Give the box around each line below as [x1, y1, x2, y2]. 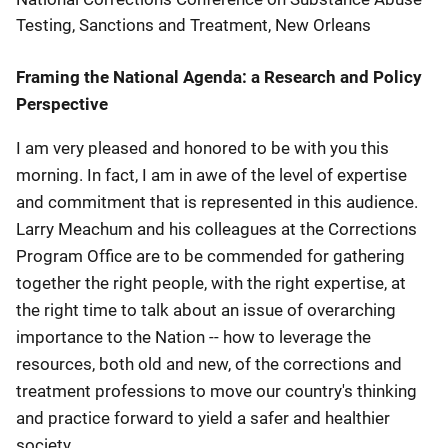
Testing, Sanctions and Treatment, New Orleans [16, 15, 371, 35]
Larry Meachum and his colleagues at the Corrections [16, 219, 417, 239]
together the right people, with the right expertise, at [16, 273, 406, 293]
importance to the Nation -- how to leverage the [16, 327, 371, 347]
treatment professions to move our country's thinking [16, 381, 417, 401]
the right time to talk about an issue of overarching [16, 300, 396, 320]
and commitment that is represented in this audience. [16, 192, 418, 212]
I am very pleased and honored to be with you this [16, 138, 389, 158]
